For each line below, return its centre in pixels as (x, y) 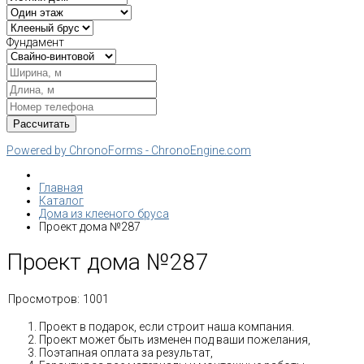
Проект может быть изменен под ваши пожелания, (175, 339)
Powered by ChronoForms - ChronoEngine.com (129, 150)
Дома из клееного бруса (104, 214)
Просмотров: (44, 299)
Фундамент (35, 42)
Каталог (61, 201)
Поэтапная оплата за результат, (126, 352)
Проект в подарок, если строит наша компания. (167, 326)
